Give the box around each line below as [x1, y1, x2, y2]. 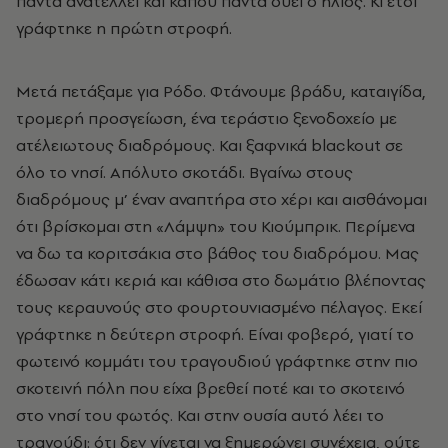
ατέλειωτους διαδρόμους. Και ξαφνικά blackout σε [16, 133, 403, 156]
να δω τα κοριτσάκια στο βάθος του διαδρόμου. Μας [16, 241, 419, 264]
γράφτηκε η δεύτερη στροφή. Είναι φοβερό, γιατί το [16, 322, 414, 345]
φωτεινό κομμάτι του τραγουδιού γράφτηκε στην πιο [16, 349, 418, 372]
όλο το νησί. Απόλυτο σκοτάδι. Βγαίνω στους [16, 160, 353, 183]
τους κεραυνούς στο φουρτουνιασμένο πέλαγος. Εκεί [16, 295, 422, 318]
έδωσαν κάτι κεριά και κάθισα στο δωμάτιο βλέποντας [16, 268, 426, 291]
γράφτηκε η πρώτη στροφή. [16, 16, 232, 39]
